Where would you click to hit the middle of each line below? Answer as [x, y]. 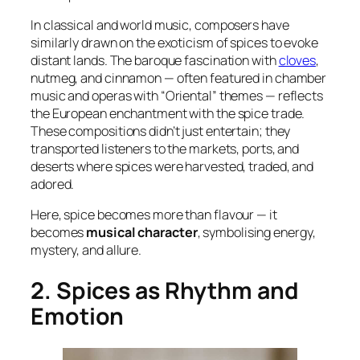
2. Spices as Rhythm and [165, 290]
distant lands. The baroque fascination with [155, 60]
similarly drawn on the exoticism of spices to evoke [174, 42]
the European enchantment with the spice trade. [168, 113]
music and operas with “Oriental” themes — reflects [177, 95]
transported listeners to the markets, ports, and [165, 148]
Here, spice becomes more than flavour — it [154, 215]
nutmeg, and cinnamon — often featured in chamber [179, 78]
